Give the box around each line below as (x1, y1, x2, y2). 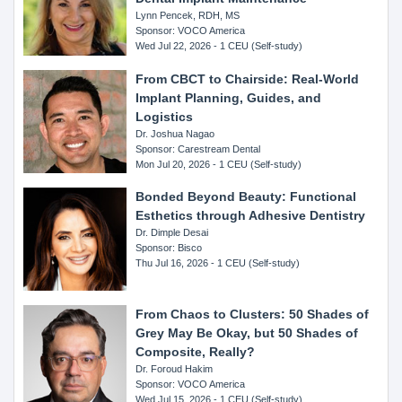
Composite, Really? (135, 345, 256, 360)
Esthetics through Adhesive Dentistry (135, 207, 366, 223)
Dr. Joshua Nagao (135, 127, 215, 139)
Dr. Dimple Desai (135, 226, 209, 238)
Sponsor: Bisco (135, 241, 203, 253)
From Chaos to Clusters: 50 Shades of (135, 307, 370, 322)
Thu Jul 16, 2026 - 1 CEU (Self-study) (135, 257, 301, 268)
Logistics (135, 109, 194, 124)
